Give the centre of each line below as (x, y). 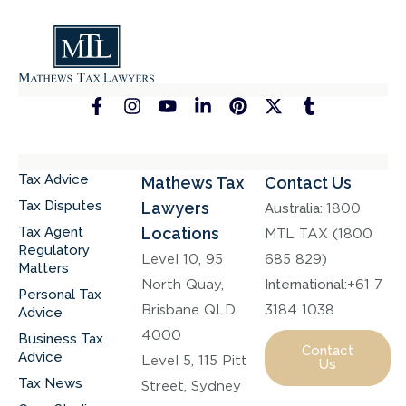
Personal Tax (60, 294)
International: (306, 284)
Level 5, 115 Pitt (194, 360)
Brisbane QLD (188, 309)
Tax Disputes (60, 205)
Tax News (50, 383)
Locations (180, 233)
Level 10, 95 (182, 259)
